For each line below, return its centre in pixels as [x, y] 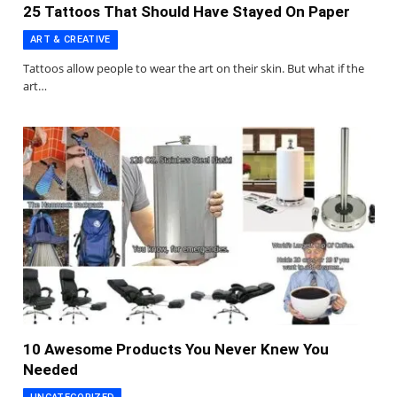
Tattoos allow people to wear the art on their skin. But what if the [194, 69]
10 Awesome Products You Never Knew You [176, 349]
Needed [51, 369]
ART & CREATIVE [70, 40]
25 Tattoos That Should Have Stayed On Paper [187, 12]
